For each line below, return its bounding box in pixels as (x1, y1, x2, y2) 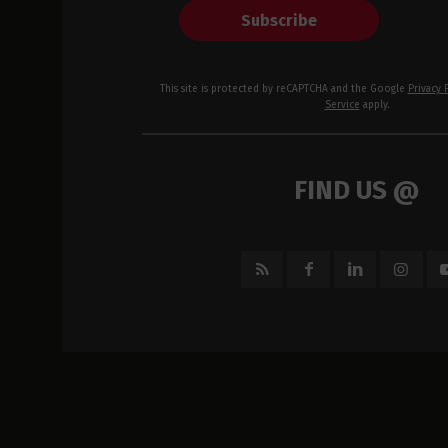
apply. (359, 99, 390, 112)
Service (324, 99, 360, 112)
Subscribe (240, 10, 317, 30)
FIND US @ (294, 175, 420, 207)
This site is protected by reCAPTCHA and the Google (159, 83, 408, 96)
